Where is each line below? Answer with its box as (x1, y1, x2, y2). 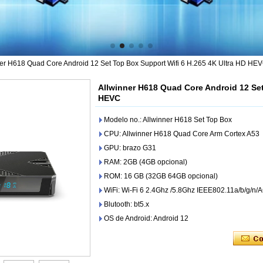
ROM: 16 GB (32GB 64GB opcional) (104, 171, 218, 180)
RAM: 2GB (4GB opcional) (104, 157, 187, 166)
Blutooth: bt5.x (104, 200, 149, 208)
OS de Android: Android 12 (104, 214, 188, 222)
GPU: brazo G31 (104, 143, 156, 152)
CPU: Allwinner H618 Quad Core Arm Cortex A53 (104, 129, 259, 138)
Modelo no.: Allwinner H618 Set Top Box (104, 115, 232, 124)
